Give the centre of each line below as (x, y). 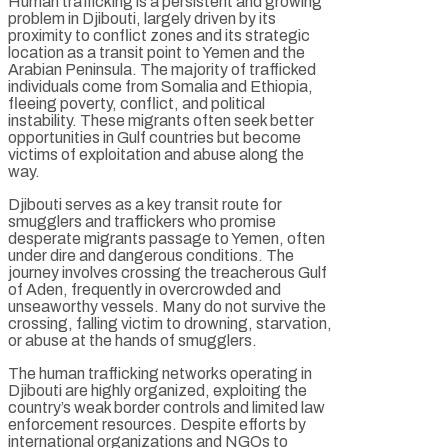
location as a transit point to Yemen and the (156, 52)
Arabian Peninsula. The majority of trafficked (162, 69)
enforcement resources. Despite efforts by (157, 424)
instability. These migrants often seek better (161, 120)
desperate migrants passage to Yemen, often (166, 238)
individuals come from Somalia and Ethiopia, (160, 86)
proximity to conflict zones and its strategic (159, 35)
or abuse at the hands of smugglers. (132, 340)
